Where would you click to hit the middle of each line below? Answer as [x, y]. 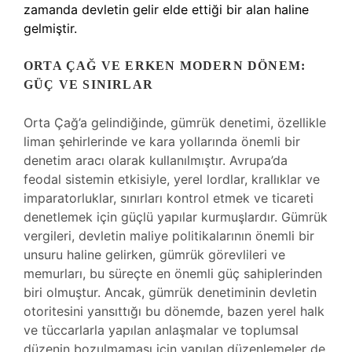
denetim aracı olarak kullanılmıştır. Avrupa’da [156, 160]
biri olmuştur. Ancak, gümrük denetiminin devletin [170, 292]
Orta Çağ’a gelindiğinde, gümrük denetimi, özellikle [175, 123]
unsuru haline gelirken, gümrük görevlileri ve [154, 255]
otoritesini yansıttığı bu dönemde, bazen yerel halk [174, 311]
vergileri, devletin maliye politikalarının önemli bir [169, 236]
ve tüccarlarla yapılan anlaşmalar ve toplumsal [161, 330]
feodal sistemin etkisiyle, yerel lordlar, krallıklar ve [172, 179]
